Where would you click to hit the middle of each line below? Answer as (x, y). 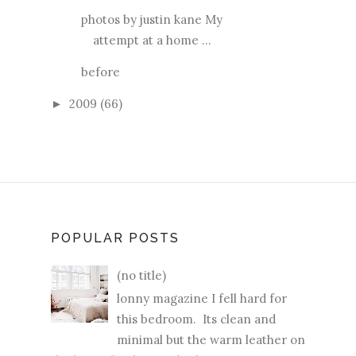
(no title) (141, 276)
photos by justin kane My (151, 19)
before (100, 72)
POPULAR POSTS (115, 238)
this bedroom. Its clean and (196, 319)
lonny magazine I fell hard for (202, 299)
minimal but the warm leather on (211, 340)
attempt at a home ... (152, 40)
